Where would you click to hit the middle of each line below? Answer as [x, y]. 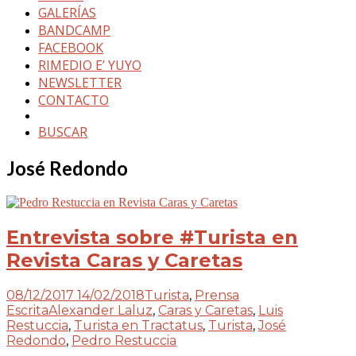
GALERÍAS [67, 13]
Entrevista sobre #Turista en [152, 237]
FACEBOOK [71, 48]
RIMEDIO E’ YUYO [90, 65]
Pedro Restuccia [124, 340]
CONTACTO [74, 100]
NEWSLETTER [80, 83]
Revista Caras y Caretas [124, 260]
